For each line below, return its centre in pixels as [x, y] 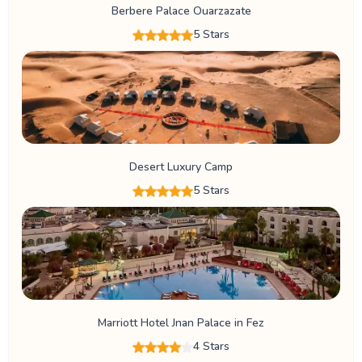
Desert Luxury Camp [181, 166]
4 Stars [211, 346]
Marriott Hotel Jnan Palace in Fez [181, 322]
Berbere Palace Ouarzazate [181, 11]
